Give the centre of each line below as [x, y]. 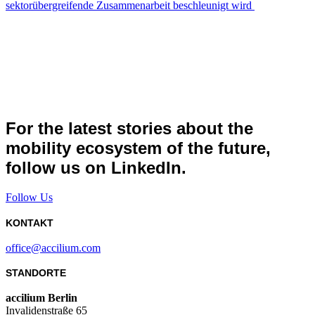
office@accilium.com [53, 247]
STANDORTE [36, 273]
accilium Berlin [41, 297]
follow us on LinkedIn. [96, 167]
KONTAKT [30, 223]
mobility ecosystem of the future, [138, 148]
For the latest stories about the [129, 128]
